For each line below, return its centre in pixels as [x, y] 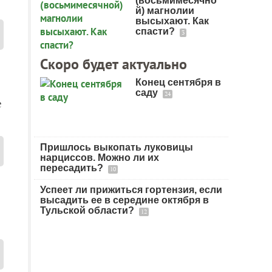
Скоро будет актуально [114, 64]
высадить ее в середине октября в [124, 200]
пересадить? [73, 168]
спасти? [156, 31]
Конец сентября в [178, 82]
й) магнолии [165, 11]
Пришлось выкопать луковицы [117, 147]
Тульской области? [88, 210]
